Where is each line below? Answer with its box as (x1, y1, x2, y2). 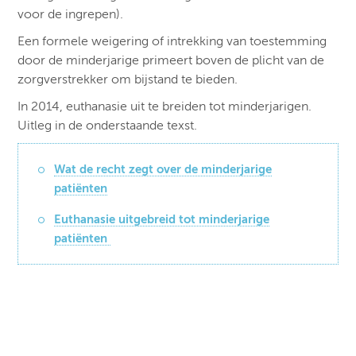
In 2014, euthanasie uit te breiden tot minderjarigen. (17, 99, 312, 114)
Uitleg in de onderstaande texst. (17, 118, 198, 133)
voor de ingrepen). (17, 7, 124, 22)
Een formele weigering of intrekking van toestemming (17, 34, 327, 49)
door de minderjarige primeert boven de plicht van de (17, 53, 325, 68)
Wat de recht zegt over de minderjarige (54, 162, 273, 176)
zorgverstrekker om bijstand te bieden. (17, 72, 238, 87)
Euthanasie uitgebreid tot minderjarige (54, 212, 270, 226)
